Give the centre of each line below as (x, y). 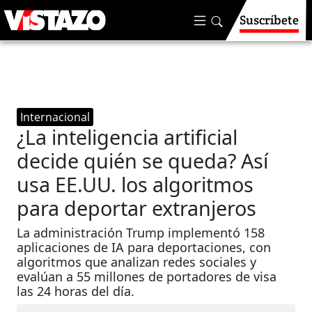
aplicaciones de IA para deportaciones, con (144, 247)
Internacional (55, 117)
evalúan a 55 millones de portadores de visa (147, 276)
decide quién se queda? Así (143, 161)
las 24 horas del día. (76, 291)
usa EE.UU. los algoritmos (135, 184)
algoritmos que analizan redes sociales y (137, 262)
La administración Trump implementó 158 (141, 233)
